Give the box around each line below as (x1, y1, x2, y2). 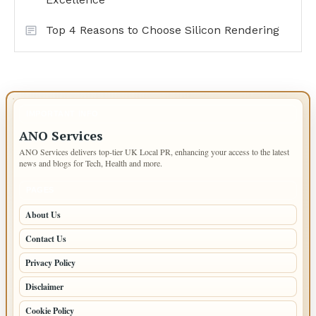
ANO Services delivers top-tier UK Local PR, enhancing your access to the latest (19, 146, 289, 157)
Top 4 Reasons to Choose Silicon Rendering (46, 23, 279, 37)
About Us (25, 209, 61, 221)
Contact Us (25, 233, 66, 245)
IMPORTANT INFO (26, 109, 99, 118)
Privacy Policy (25, 257, 75, 269)
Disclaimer (25, 281, 63, 293)
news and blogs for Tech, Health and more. (19, 157, 162, 169)
